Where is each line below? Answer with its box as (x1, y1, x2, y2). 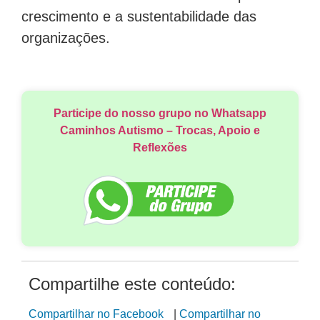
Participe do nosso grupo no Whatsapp (54, 101, 266, 114)
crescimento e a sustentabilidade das (21, 3, 256, 19)
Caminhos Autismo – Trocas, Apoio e (60, 118, 260, 131)
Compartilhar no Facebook (29, 301, 164, 314)
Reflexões (133, 135, 187, 148)
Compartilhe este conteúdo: (29, 268, 236, 288)
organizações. (21, 24, 110, 41)
